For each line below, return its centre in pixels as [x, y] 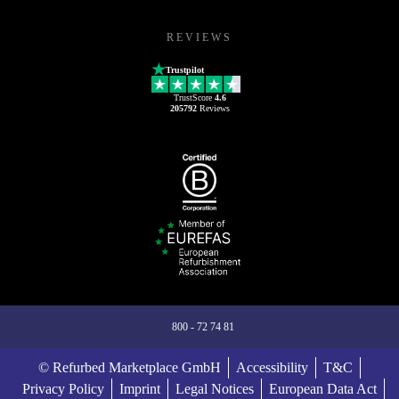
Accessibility [272, 367]
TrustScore [194, 97]
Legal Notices [214, 388]
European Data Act [322, 388]
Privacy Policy [63, 388]
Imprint [139, 388]
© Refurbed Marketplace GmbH [130, 367]
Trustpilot [185, 69]
